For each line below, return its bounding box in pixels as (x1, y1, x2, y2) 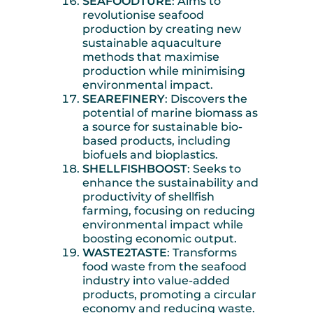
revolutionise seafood (82, 8, 204, 22)
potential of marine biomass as (82, 106, 258, 120)
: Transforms (167, 246, 237, 260)
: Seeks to (187, 162, 241, 176)
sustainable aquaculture (82, 36, 221, 50)
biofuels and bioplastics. (82, 148, 218, 162)
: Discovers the (165, 92, 247, 106)
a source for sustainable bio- (82, 120, 242, 134)
